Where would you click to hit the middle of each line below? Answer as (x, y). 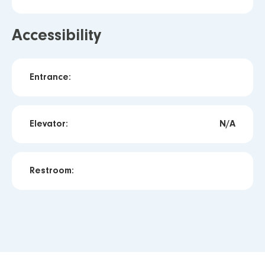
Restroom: (52, 171)
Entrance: (50, 77)
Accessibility (56, 36)
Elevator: (49, 124)
